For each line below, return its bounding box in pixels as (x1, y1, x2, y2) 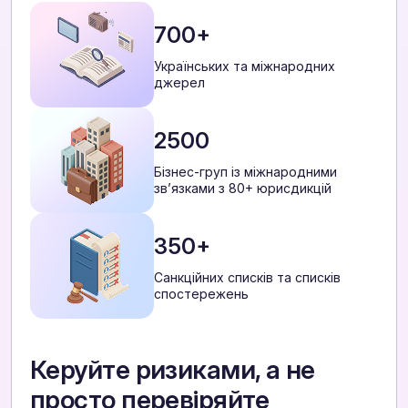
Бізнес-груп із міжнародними (154, 163, 337, 179)
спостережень (154, 285, 249, 301)
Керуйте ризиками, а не (30, 354, 315, 386)
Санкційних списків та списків (154, 269, 341, 285)
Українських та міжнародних (154, 57, 335, 74)
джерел (154, 74, 205, 90)
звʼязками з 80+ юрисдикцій (154, 179, 331, 196)
